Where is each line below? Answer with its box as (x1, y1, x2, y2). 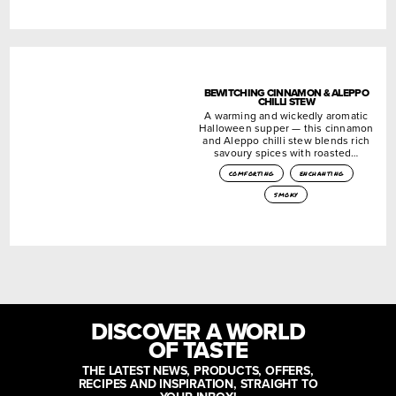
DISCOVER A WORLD (90, 315, 306, 348)
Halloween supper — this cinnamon (199, 119, 374, 135)
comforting (228, 167, 274, 179)
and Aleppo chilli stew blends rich (202, 132, 370, 148)
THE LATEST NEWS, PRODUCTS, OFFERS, (82, 362, 314, 379)
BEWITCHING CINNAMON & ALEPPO (203, 84, 369, 101)
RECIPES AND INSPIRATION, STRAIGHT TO (78, 375, 318, 392)
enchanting (299, 167, 344, 179)
